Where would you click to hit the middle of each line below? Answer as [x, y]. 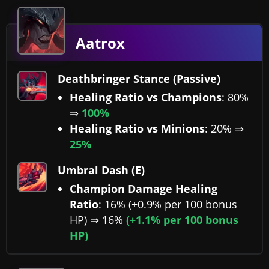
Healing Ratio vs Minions [137, 129]
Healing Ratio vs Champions [146, 98]
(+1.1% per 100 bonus [182, 220]
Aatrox [100, 43]
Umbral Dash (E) [101, 170]
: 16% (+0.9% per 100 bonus [168, 204]
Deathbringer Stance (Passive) [139, 79]
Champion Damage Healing [144, 189]
